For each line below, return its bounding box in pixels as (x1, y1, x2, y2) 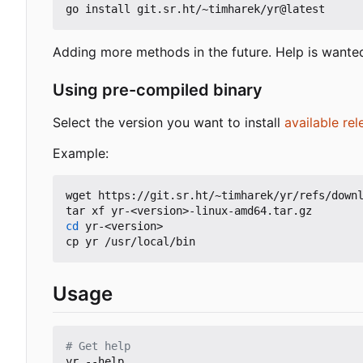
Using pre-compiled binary (53, 80, 263, 100)
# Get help (66, 340, 130, 353)
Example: (53, 145, 109, 162)
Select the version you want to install (53, 114, 284, 131)
